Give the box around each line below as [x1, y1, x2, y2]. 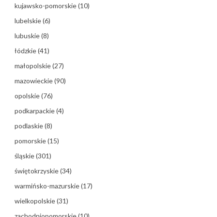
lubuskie [15, 31, 41, 40]
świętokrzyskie [15, 167, 60, 175]
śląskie [15, 152, 36, 160]
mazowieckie [15, 77, 54, 85]
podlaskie [15, 122, 45, 130]
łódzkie [15, 46, 38, 55]
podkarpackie [15, 107, 56, 115]
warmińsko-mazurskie [15, 182, 81, 190]
